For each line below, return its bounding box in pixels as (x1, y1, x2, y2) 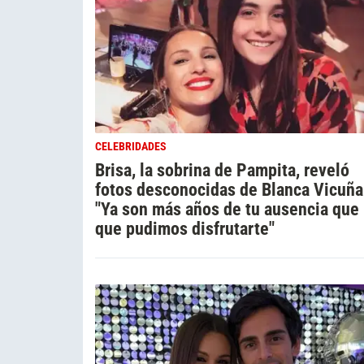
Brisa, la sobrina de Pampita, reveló (95, 158, 349, 180)
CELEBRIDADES (95, 139, 167, 154)
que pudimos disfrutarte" (95, 217, 275, 239)
